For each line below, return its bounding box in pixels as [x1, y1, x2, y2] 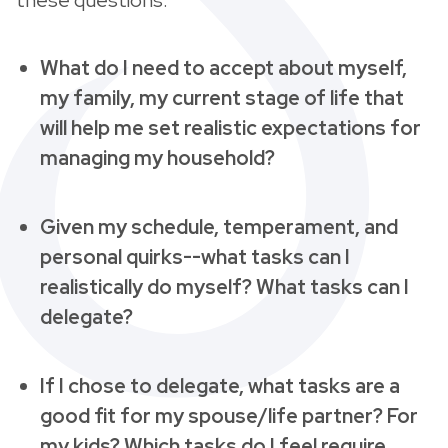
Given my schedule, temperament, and [40, 213, 398, 240]
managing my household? [40, 144, 275, 171]
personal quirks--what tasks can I [40, 243, 350, 270]
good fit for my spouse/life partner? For [40, 402, 418, 429]
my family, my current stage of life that [40, 84, 404, 111]
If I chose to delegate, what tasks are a [40, 372, 400, 399]
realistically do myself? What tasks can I [40, 273, 409, 300]
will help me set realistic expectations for [40, 114, 421, 141]
